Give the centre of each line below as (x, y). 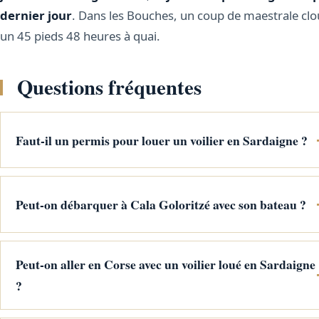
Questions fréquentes (109, 87)
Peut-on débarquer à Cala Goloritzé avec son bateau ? (161, 204)
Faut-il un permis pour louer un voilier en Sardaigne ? (161, 140)
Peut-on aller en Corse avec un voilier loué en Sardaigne (165, 265)
